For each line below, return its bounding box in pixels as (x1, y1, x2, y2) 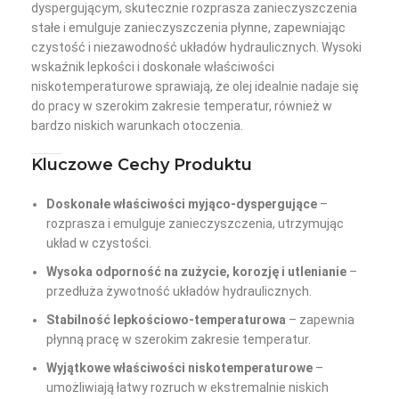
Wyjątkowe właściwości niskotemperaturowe (46, 361, 313, 376)
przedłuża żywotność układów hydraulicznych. (46, 284, 312, 299)
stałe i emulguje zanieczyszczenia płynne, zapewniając (31, 20, 346, 36)
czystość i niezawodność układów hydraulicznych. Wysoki (31, 40, 362, 55)
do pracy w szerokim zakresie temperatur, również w (31, 99, 332, 114)
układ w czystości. (46, 236, 151, 251)
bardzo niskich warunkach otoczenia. (31, 118, 243, 134)
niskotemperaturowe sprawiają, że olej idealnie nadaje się (31, 79, 359, 94)
